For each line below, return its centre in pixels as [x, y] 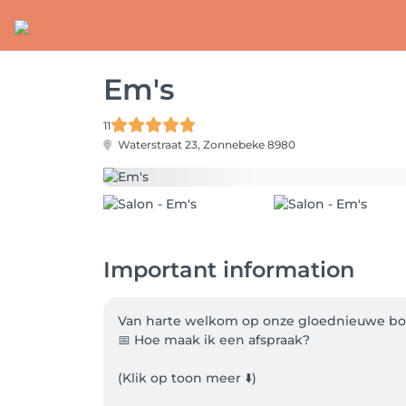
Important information [229, 269]
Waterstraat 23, [159, 145]
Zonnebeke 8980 [249, 145]
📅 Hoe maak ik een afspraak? [216, 339]
